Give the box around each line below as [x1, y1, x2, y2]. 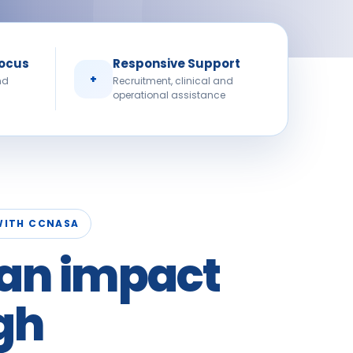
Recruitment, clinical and [112, 73, 233, 87]
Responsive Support [112, 54, 240, 72]
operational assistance [112, 87, 225, 102]
